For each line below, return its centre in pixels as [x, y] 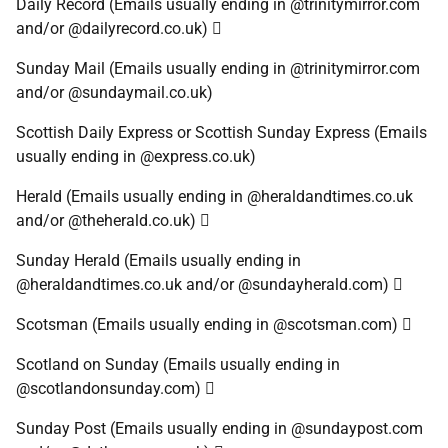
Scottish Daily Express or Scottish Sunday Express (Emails [221, 132]
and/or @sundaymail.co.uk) [114, 92]
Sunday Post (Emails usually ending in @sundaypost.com [219, 428]
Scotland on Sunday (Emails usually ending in [178, 364]
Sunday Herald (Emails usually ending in [158, 260]
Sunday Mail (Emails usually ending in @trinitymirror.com [218, 68]
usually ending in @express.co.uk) [136, 156]
